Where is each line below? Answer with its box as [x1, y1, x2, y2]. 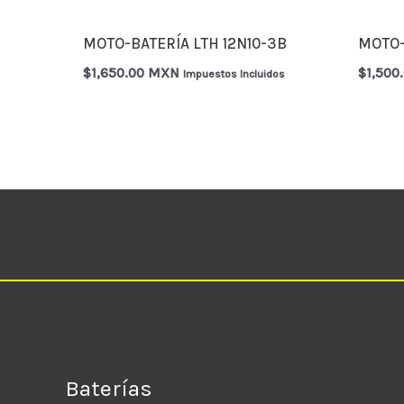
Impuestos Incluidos [183, 68, 286, 81]
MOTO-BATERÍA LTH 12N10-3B [83, 33, 288, 52]
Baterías [65, 374, 152, 401]
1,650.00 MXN [91, 65, 180, 82]
